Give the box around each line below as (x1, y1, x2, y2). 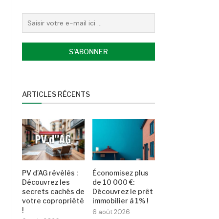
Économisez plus (92, 169, 149, 177)
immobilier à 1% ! (92, 197, 149, 205)
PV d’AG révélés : (22, 169, 78, 177)
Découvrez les (22, 178, 70, 187)
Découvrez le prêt (92, 187, 153, 196)
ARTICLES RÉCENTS (22, 89, 90, 98)
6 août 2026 (92, 208, 131, 217)
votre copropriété (22, 197, 84, 205)
